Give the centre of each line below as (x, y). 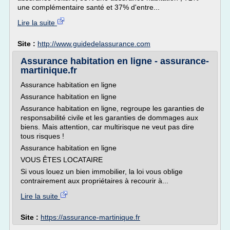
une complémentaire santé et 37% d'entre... (89, 7)
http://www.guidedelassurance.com (94, 44)
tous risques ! (42, 136)
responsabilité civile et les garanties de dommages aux (109, 118)
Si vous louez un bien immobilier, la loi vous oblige (102, 171)
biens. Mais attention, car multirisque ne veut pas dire (107, 127)
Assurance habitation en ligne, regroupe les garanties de (112, 108)
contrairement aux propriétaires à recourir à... (94, 181)
